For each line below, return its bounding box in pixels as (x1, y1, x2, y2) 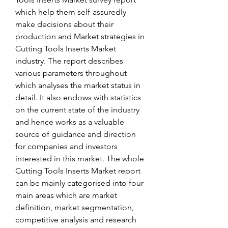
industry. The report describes (15, 56, 123, 66)
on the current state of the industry (15, 105, 139, 115)
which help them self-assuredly (15, 7, 126, 17)
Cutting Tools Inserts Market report (15, 166, 140, 176)
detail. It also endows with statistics (15, 93, 141, 102)
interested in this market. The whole (15, 154, 144, 163)
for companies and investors (15, 141, 118, 151)
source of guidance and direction (15, 129, 136, 139)
